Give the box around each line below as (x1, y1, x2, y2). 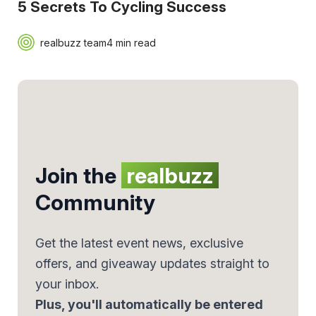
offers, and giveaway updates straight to (35, 256, 269, 272)
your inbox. (35, 276, 99, 292)
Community (35, 189, 155, 216)
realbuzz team (39, 36, 107, 49)
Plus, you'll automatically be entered (35, 297, 263, 312)
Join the (35, 162, 121, 189)
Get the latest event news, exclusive (35, 236, 243, 251)
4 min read (106, 36, 156, 49)
